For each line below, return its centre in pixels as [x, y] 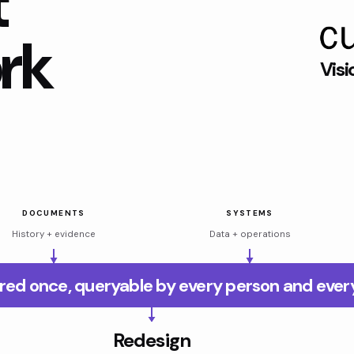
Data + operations [250, 234]
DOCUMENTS [54, 213]
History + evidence [54, 234]
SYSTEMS [250, 213]
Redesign [152, 340]
